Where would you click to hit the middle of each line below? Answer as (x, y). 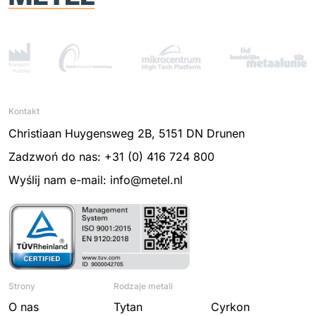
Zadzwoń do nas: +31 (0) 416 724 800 (111, 156)
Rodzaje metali (144, 286)
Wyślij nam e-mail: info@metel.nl (96, 180)
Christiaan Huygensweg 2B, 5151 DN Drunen (127, 133)
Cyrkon (230, 307)
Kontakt (24, 111)
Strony (22, 286)
